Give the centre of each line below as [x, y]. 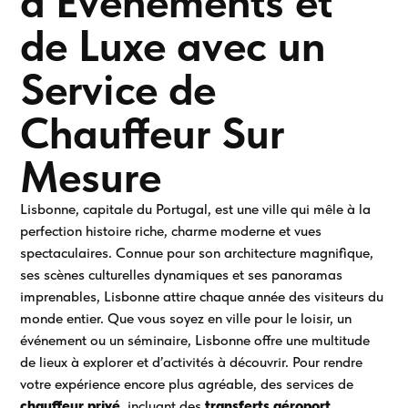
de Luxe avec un [173, 46]
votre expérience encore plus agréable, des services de [187, 384]
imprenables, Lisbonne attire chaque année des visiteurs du [202, 297]
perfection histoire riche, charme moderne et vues [171, 231]
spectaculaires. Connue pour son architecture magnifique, [197, 253]
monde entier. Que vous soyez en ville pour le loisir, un [186, 319]
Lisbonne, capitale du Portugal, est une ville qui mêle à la [196, 209]
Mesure [91, 177]
